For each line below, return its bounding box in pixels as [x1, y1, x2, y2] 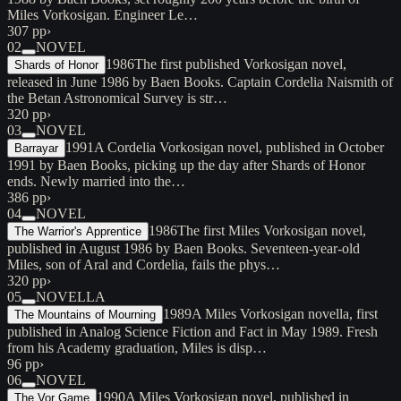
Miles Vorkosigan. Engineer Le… [7, 6, 198, 22]
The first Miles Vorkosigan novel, [177, 222, 366, 238]
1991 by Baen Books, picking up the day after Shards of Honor [7, 157, 365, 173]
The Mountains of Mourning [14, 307, 156, 321]
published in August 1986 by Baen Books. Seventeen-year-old [7, 240, 360, 256]
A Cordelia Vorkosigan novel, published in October [94, 139, 384, 155]
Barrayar [14, 141, 58, 155]
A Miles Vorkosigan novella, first [192, 305, 378, 321]
